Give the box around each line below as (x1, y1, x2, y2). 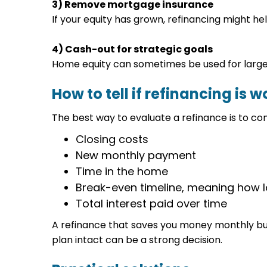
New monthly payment (76, 148, 197, 163)
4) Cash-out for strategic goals (52, 42, 213, 56)
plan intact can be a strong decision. (52, 233, 223, 247)
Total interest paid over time (76, 196, 228, 211)
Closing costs (76, 132, 149, 147)
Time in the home (76, 164, 169, 179)
